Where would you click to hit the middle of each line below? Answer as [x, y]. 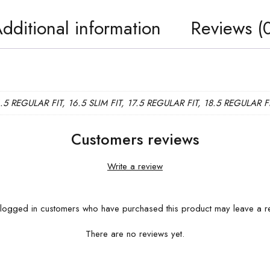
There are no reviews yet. [135, 234]
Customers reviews [135, 140]
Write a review [135, 167]
